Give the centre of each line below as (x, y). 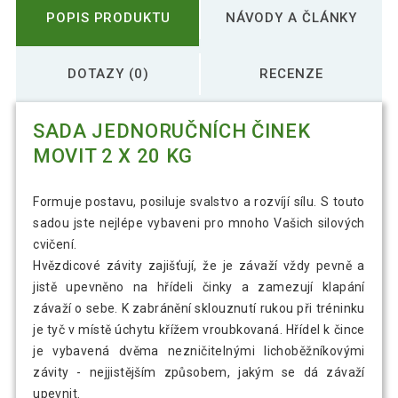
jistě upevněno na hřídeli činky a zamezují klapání (199, 287)
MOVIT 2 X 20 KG (113, 156)
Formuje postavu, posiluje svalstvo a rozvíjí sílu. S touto (199, 202)
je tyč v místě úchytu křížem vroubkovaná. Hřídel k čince (199, 330)
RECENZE (291, 73)
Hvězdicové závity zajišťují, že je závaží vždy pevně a (199, 266)
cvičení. (55, 245)
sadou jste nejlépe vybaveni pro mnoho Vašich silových (199, 223)
